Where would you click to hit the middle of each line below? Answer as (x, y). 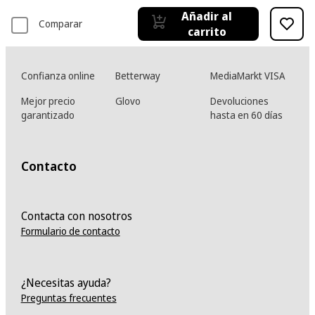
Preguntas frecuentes (69, 297)
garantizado (47, 115)
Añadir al (207, 16)
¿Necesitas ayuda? (66, 282)
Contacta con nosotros (76, 216)
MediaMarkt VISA (248, 75)
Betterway (138, 75)
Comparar (60, 23)
